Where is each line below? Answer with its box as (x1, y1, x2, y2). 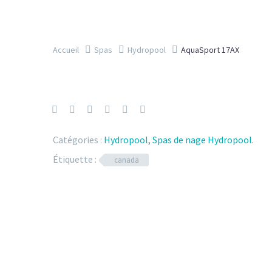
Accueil (53, 44, 79, 55)
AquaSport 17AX (181, 44, 239, 55)
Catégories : (53, 134, 102, 146)
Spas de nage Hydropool (152, 134, 252, 146)
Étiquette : (53, 153, 97, 165)
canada (114, 155, 139, 165)
